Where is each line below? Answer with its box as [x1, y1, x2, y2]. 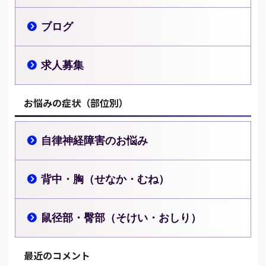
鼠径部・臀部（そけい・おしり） [41, 211, 201, 224]
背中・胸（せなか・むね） [41, 173, 169, 185]
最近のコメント [24, 248, 90, 262]
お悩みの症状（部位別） [24, 96, 128, 110]
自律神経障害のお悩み [41, 134, 148, 147]
